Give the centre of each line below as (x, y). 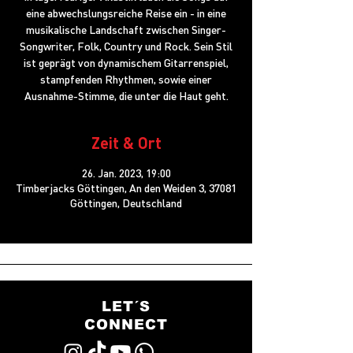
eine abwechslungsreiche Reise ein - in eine (126, 13)
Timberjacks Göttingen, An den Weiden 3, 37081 (126, 188)
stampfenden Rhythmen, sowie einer (126, 79)
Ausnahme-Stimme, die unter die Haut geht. (126, 95)
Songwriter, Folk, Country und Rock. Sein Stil (126, 46)
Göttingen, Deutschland (126, 203)
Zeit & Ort (126, 143)
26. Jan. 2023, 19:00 (126, 173)
